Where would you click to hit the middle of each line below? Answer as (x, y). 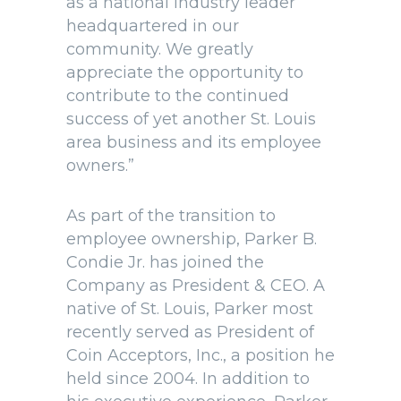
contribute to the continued (178, 96)
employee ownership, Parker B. (192, 239)
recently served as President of (190, 332)
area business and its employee (194, 142)
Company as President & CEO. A (196, 286)
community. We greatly (160, 49)
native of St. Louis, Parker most (190, 309)
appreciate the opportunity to (185, 73)
